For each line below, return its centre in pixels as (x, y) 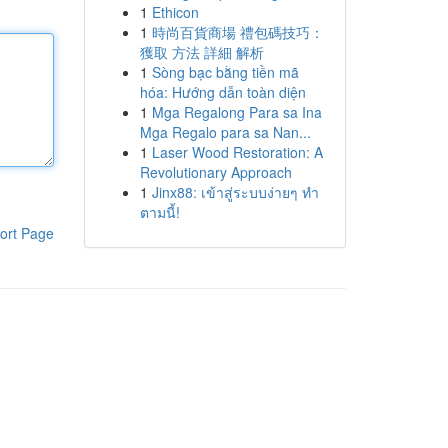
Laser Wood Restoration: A (237, 152)
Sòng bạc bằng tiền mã (225, 72)
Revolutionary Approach (215, 172)
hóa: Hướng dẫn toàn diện (222, 92)
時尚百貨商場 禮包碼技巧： (237, 32)
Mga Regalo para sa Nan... (225, 132)
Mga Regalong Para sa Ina (236, 112)
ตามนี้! (159, 212)
